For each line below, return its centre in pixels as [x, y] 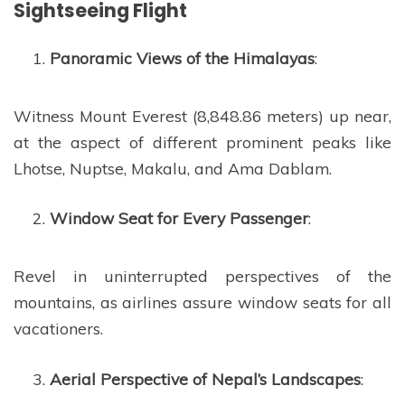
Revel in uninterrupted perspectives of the [202, 276]
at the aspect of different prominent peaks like [202, 141]
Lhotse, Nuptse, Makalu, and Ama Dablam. [173, 168]
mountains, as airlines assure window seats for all [202, 302]
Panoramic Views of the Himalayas [182, 57]
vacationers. [58, 329]
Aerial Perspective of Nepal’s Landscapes [205, 378]
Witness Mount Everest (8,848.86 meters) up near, [202, 115]
